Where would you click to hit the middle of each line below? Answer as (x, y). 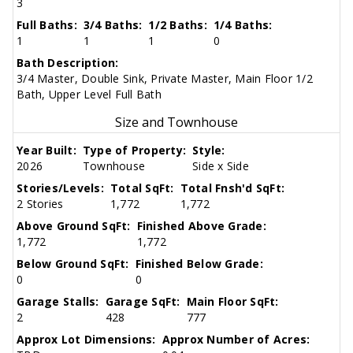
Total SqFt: (142, 188)
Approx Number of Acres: (236, 340)
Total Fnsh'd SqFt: (232, 188)
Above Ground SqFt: (74, 226)
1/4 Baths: (243, 25)
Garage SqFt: (143, 302)
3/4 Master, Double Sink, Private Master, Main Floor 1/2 (165, 79)
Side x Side (221, 166)
